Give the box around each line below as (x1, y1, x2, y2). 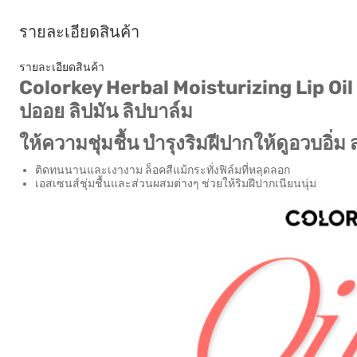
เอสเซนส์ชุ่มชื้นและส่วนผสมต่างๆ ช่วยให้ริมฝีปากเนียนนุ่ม (35, 177, 316, 190)
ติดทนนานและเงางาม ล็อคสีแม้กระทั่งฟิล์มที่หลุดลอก (35, 163, 290, 177)
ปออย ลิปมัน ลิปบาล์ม (19, 100, 193, 123)
